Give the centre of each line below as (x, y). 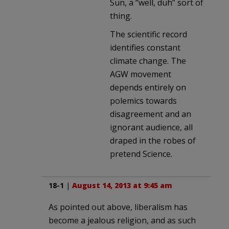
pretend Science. (141, 154)
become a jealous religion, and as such (122, 220)
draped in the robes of (153, 140)
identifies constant (145, 47)
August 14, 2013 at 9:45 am (122, 185)
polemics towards (143, 100)
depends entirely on (148, 87)
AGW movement (141, 74)
